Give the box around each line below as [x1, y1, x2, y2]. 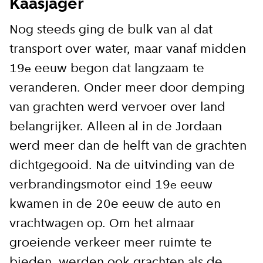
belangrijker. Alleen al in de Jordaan [9, 120, 222, 134]
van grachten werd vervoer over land [9, 100, 225, 114]
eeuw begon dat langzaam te [31, 62, 204, 76]
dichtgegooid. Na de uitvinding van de [9, 159, 235, 173]
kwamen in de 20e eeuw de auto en [9, 197, 221, 211]
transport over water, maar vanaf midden [9, 42, 246, 56]
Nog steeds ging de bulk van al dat [9, 23, 213, 37]
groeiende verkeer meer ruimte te [9, 236, 212, 250]
